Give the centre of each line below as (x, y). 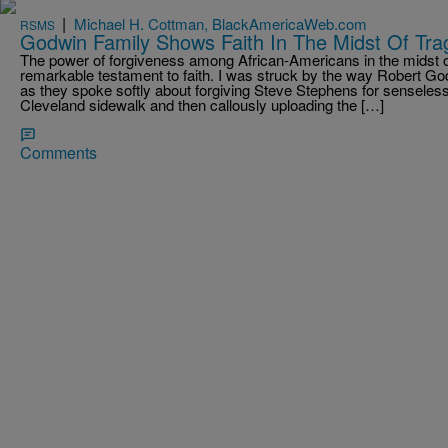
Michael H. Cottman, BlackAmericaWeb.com (220, 23)
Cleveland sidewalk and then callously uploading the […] (202, 104)
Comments (58, 152)
